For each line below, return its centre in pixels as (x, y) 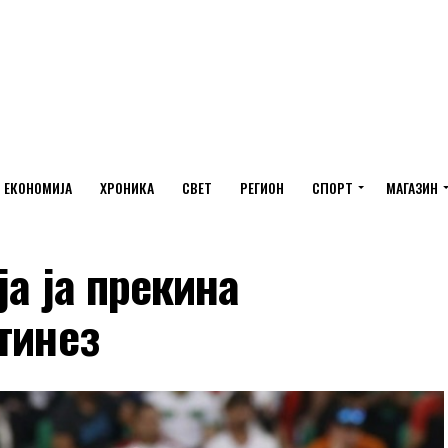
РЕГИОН (261, 187)
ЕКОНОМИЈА (37, 187)
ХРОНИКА (126, 187)
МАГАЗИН (411, 187)
